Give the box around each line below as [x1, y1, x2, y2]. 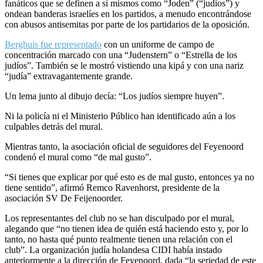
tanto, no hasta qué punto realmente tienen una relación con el [5, 234, 232, 244]
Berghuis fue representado [5, 39, 102, 49]
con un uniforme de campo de [102, 39, 214, 49]
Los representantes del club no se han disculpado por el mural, [5, 213, 234, 223]
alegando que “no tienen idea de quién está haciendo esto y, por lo [5, 223, 248, 234]
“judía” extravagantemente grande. [5, 70, 133, 81]
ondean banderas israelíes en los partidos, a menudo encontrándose [5, 8, 251, 19]
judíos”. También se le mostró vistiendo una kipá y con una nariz [5, 60, 244, 70]
